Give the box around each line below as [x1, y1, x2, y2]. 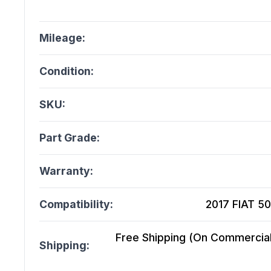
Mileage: [39, 31, 85, 45]
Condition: [39, 65, 94, 78]
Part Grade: [39, 131, 100, 145]
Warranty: [39, 165, 93, 178]
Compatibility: [39, 198, 113, 211]
